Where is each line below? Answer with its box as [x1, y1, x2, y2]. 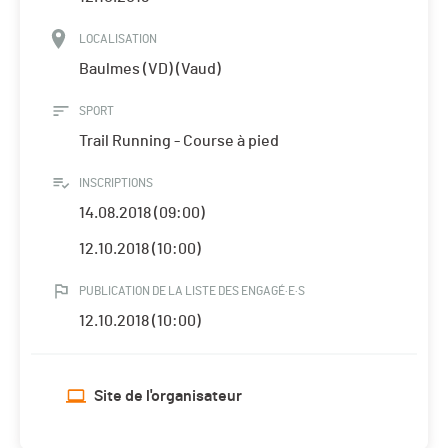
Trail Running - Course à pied [79, 133, 279, 150]
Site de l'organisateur [94, 388, 242, 405]
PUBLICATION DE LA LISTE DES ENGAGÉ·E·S [79, 285, 305, 298]
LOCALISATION [79, 33, 157, 46]
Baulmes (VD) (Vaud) [79, 61, 221, 78]
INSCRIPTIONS [79, 177, 153, 190]
